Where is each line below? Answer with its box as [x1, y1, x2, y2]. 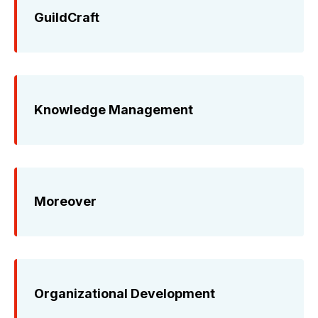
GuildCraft [34, 9, 99, 25]
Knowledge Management [34, 102, 193, 117]
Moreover [34, 194, 97, 209]
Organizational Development [34, 286, 215, 302]
